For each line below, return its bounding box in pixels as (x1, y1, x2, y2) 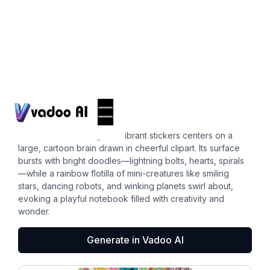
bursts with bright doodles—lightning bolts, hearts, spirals (18, 155, 244, 166)
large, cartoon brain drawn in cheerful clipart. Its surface (18, 143, 240, 153)
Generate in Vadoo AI (86, 234, 184, 246)
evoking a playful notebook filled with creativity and (18, 193, 224, 204)
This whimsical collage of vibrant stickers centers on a (18, 130, 233, 140)
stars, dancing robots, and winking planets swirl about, (18, 181, 233, 191)
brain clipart (18, 102, 113, 121)
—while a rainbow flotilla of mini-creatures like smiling (18, 168, 229, 178)
